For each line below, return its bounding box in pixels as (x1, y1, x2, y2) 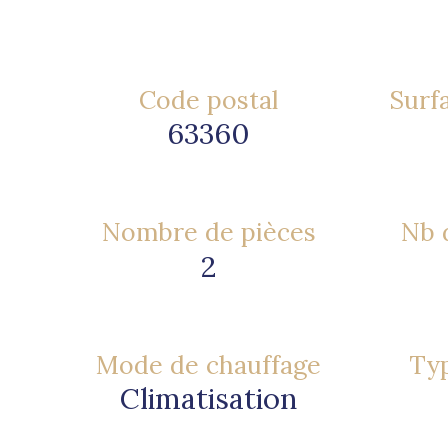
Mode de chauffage (96, 348, 321, 381)
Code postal (139, 83, 278, 116)
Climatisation (120, 380, 297, 418)
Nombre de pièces (101, 216, 316, 249)
